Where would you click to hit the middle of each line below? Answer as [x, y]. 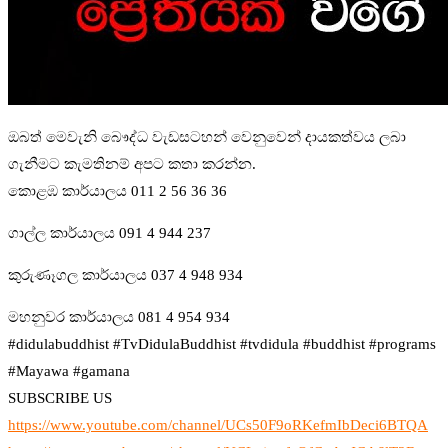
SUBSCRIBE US [60, 398]
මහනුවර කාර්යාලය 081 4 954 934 [119, 317]
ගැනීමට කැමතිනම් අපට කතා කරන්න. [132, 164]
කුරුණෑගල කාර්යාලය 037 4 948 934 [125, 275]
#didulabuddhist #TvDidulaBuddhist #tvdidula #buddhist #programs [222, 344]
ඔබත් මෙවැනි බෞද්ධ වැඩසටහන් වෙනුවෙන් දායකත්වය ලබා [207, 137]
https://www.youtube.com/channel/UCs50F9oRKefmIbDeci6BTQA [218, 425]
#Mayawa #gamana [69, 371]
